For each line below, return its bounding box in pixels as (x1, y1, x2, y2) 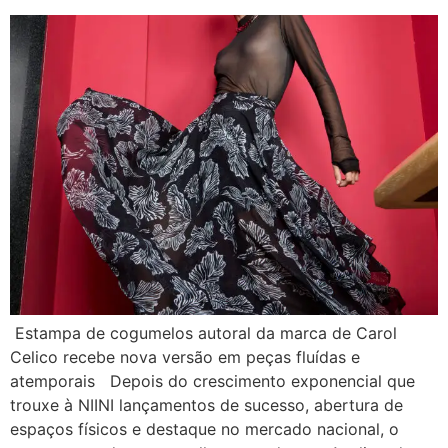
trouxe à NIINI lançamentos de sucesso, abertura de (10, 394, 403, 415)
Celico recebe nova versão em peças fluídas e (10, 346, 360, 367)
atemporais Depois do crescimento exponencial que (10, 370, 415, 391)
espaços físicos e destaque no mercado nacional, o (10, 418, 399, 439)
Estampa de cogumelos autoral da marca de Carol (10, 322, 397, 343)
